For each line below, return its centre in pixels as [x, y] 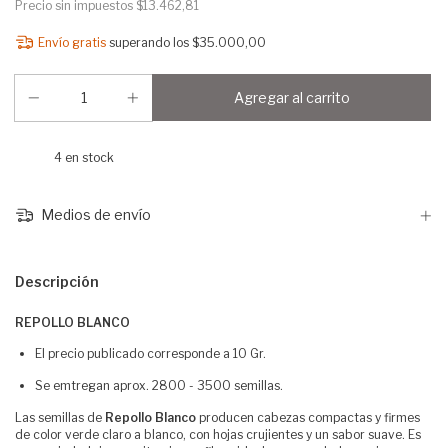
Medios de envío [94, 215]
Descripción [57, 281]
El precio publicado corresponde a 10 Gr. [150, 353]
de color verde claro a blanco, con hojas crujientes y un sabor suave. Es [218, 434]
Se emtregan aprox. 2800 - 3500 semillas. [159, 385]
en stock [87, 157]
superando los [150, 42]
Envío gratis [71, 42]
